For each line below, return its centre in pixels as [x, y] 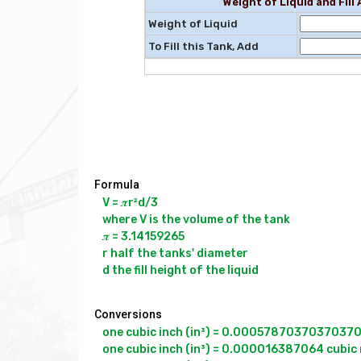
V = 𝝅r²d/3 [130, 203]
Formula [117, 185]
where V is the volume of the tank [196, 220]
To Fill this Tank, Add [203, 47]
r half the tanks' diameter [175, 254]
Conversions [128, 314]
